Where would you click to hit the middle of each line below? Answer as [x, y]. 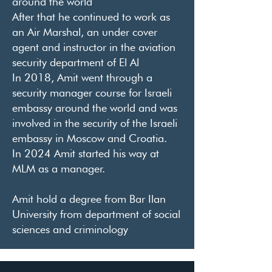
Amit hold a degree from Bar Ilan [89, 199]
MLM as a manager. [59, 168]
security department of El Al [76, 62]
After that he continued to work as [91, 17]
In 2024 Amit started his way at [86, 153]
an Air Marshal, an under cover [85, 32]
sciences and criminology [70, 229]
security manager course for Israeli [92, 93]
